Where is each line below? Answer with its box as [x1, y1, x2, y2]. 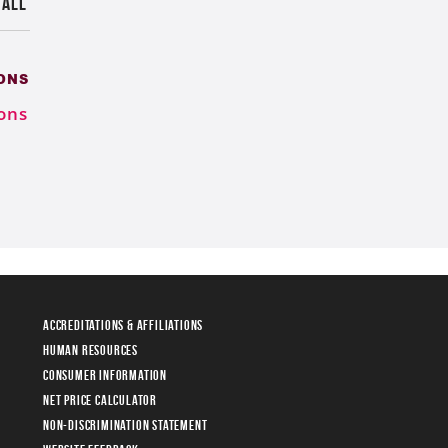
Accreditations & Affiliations [43, 316, 204, 333]
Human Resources [43, 341, 138, 358]
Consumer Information [43, 366, 167, 383]
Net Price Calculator [43, 391, 157, 408]
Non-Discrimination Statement [43, 416, 208, 433]
